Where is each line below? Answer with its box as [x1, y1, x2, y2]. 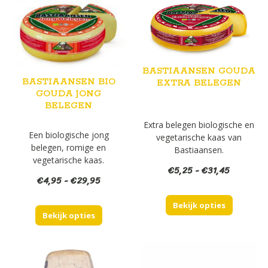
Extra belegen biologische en [144, 118, 255, 130]
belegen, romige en [31, 142, 106, 154]
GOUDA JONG [36, 87, 102, 99]
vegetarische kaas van [156, 131, 242, 143]
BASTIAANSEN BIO [22, 75, 115, 87]
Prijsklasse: [99, 172, 147, 188]
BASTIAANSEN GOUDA [142, 65, 256, 77]
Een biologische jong [28, 129, 109, 141]
